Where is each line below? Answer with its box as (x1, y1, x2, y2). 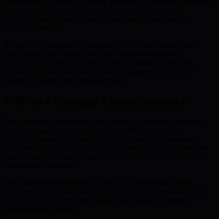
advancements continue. (4, 204, 78, 213)
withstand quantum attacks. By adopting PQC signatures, (4, 126, 180, 134)
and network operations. (4, 161, 78, 170)
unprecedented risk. (4, 24, 64, 33)
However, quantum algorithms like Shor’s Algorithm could (4, 6, 185, 15)
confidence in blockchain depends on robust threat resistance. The (4, 186, 206, 195)
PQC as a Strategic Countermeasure (4, 94, 186, 107)
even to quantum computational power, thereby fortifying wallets (4, 152, 203, 161)
